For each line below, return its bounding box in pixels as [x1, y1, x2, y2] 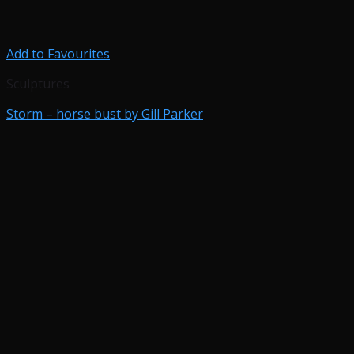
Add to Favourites [6, 45, 110, 62]
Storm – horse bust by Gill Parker [6, 105, 203, 122]
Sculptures [6, 75, 70, 92]
